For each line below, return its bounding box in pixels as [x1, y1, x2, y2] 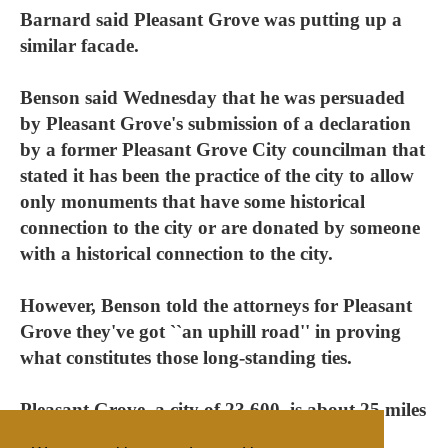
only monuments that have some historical [20, 191, 365, 212]
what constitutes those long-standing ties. [20, 347, 352, 368]
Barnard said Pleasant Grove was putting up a [20, 9, 402, 30]
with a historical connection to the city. [20, 243, 333, 264]
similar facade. [20, 35, 139, 56]
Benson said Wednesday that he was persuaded [20, 87, 405, 108]
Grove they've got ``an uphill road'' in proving [20, 321, 401, 342]
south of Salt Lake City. [20, 425, 214, 446]
